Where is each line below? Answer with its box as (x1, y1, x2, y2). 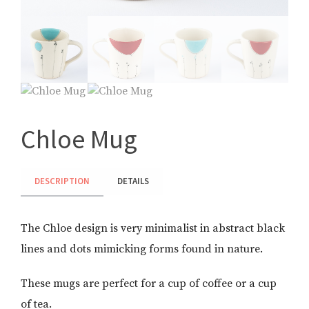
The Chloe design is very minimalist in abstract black (21, 221, 285, 235)
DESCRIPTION (34, 175, 90, 187)
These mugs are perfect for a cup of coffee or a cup (21, 277, 277, 290)
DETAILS (117, 175, 149, 187)
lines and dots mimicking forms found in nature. (21, 242, 263, 256)
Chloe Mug (21, 123, 137, 155)
